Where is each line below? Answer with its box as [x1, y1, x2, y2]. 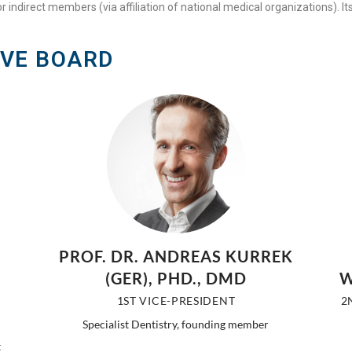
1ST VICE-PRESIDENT [116, 293, 236, 307]
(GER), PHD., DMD [104, 268, 247, 288]
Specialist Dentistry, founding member [82, 317, 269, 331]
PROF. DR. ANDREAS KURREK [58, 246, 293, 266]
